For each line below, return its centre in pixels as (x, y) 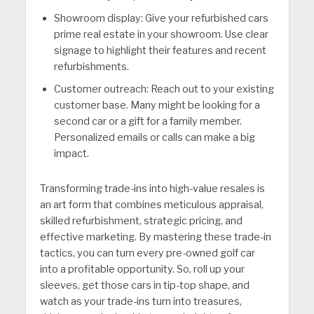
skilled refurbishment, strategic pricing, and (141, 220)
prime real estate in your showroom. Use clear (161, 35)
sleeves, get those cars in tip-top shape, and (144, 285)
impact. (71, 153)
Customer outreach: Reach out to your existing (164, 89)
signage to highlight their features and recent (160, 51)
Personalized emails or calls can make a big (154, 137)
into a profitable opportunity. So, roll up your (142, 269)
